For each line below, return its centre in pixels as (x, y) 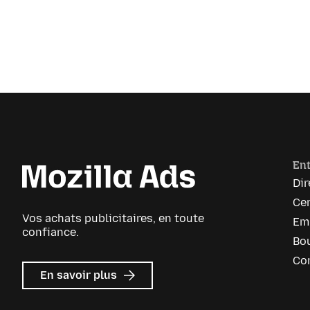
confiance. (51, 232)
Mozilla (139, 289)
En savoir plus (80, 275)
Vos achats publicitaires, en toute (113, 219)
